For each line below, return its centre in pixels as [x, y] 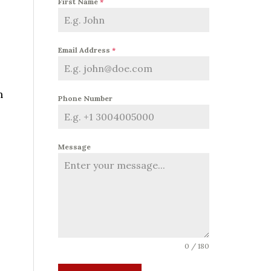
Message [74, 146]
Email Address [85, 50]
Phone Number [85, 98]
